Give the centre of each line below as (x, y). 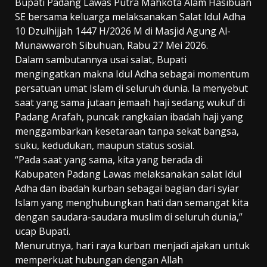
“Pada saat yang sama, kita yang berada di (109, 160)
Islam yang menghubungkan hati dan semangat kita (132, 203)
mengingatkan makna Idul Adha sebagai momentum (132, 74)
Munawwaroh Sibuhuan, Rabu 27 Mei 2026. (111, 46)
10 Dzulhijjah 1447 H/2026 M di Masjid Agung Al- (123, 31)
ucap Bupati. (43, 232)
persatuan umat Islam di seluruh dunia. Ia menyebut (131, 89)
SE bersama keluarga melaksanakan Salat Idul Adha (130, 17)
